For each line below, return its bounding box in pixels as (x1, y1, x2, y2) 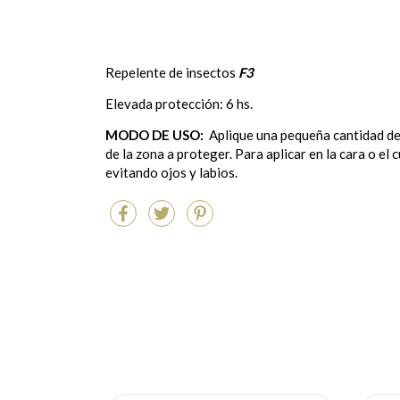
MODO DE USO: (105, 127, 204, 143)
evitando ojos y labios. (105, 164, 237, 180)
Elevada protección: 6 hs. (105, 96, 253, 112)
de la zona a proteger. (105, 146, 235, 162)
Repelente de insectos (105, 64, 238, 80)
